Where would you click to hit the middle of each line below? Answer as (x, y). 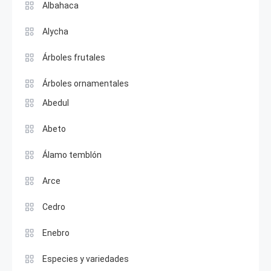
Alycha (55, 31)
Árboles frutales (74, 57)
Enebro (56, 233)
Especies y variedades (86, 259)
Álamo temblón (72, 155)
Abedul (56, 103)
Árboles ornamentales (86, 83)
